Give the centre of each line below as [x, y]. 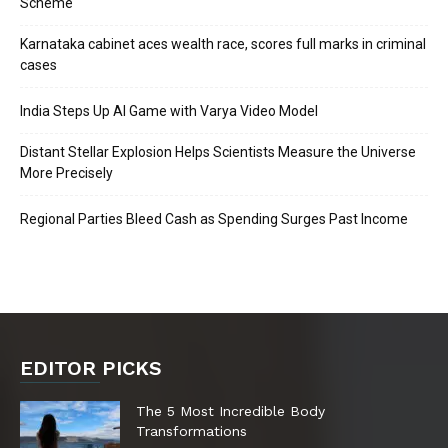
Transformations [191, 431]
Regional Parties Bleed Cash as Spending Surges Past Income [214, 219]
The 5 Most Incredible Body [230, 411]
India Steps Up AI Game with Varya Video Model [169, 111]
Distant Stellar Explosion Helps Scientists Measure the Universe [218, 152]
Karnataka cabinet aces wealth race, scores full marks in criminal [223, 44]
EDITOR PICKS [91, 368]
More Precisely [66, 173]
